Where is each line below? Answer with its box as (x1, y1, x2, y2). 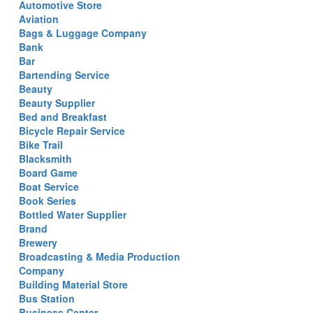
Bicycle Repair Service (19, 124, 125, 138)
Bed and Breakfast (19, 110, 107, 124)
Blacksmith (19, 152, 72, 166)
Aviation (19, 12, 59, 26)
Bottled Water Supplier (19, 208, 126, 221)
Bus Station (19, 291, 75, 305)
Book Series (19, 194, 76, 208)
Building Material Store (19, 277, 128, 291)
